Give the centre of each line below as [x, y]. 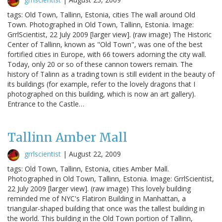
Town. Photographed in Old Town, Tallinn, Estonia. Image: [101, 24]
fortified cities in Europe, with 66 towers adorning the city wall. [107, 54]
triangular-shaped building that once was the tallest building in [106, 208]
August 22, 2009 [95, 154]
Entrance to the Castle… [46, 104]
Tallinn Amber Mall [67, 137]
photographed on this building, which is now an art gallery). [102, 94]
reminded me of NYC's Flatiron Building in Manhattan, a [97, 198]
